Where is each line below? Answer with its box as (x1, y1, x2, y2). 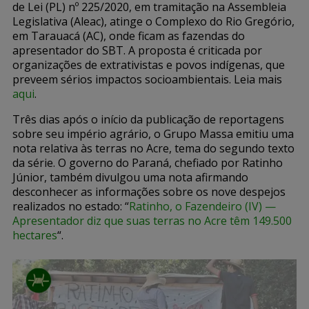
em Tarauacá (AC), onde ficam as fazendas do (12, 28, 245, 43)
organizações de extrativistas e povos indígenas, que (12, 57, 285, 72)
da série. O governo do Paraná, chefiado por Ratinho (12, 154, 283, 170)
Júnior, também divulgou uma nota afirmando (12, 169, 248, 185)
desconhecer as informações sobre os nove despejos (12, 183, 286, 199)
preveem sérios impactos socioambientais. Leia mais (12, 71, 282, 87)
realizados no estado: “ (12, 198, 129, 214)
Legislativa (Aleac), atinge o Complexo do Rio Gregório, (12, 13, 295, 29)
